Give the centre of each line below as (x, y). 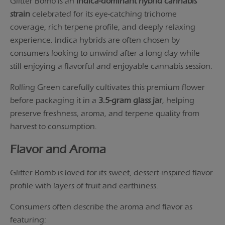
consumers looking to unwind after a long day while (105, 53)
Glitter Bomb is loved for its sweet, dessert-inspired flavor (111, 172)
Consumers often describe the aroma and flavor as (101, 206)
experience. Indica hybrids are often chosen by (95, 40)
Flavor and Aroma (58, 149)
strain (20, 14)
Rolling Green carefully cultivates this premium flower (107, 87)
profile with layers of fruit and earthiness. (84, 185)
